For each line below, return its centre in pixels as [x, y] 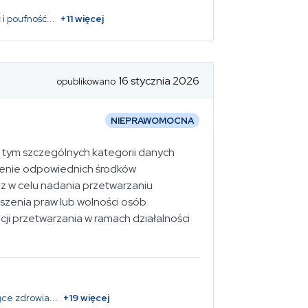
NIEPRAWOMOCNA [152, 120]
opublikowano [86, 81]
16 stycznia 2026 [159, 80]
